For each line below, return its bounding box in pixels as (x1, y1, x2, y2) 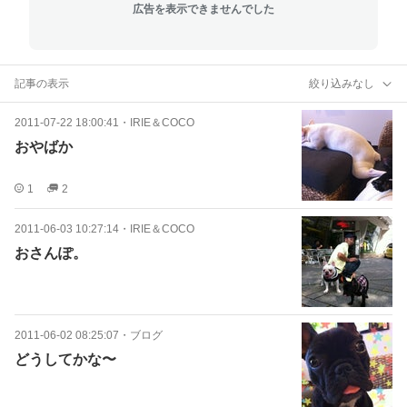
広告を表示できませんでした (133, 2, 274, 15)
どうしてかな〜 (15, 352, 116, 367)
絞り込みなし (309, 76, 374, 90)
